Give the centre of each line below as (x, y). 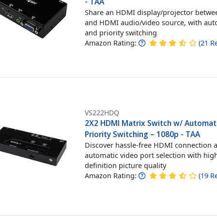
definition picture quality (126, 165)
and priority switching (121, 32)
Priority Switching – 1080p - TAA (143, 134)
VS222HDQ (102, 112)
